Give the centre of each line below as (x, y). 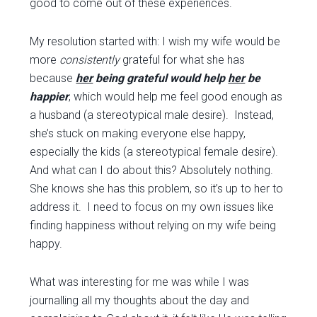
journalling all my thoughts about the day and (140, 300)
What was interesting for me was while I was (140, 282)
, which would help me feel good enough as (176, 97)
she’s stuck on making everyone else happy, (138, 133)
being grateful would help (161, 78)
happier (50, 97)
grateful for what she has (183, 60)
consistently (90, 60)
